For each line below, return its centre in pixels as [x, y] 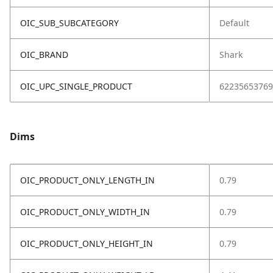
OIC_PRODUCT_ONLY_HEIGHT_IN [87, 243]
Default [234, 23]
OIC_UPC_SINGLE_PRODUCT [76, 86]
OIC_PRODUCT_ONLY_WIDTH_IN [85, 211]
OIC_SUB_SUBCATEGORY [69, 23]
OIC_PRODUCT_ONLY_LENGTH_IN [87, 180]
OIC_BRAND [44, 54]
